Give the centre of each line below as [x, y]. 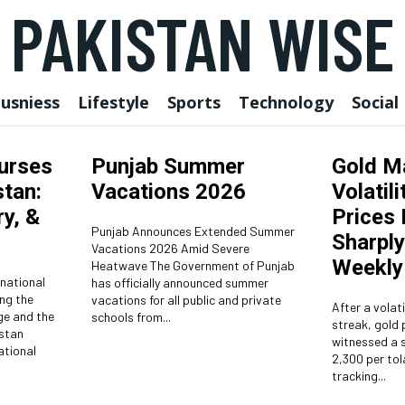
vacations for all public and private [186, 300]
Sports [194, 102]
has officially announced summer [179, 283]
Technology [286, 102]
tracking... [358, 376]
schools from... [131, 317]
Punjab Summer [168, 166]
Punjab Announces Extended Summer [193, 231]
